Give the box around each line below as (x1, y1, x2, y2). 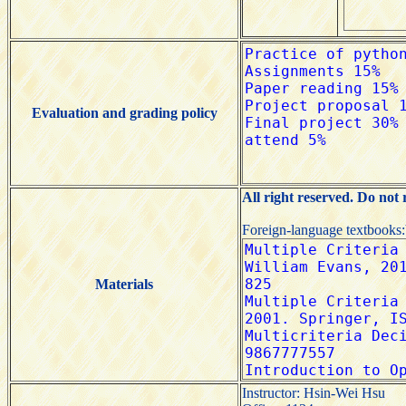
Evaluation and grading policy (31, 104, 217, 121)
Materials (95, 275, 153, 292)
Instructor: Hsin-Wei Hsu (242, 384, 385, 401)
